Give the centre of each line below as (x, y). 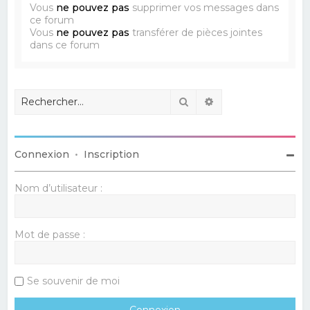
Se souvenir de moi (74, 281)
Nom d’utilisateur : (59, 188)
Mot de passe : (50, 234)
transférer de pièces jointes (196, 32)
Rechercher (218, 101)
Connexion (42, 154)
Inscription (112, 154)
